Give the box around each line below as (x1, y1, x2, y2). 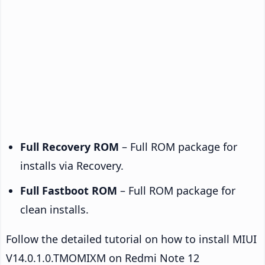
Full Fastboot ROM (20, 183, 117, 198)
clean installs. (20, 202, 89, 216)
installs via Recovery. (20, 158, 124, 173)
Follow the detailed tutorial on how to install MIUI (6, 231, 257, 246)
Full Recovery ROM (20, 139, 119, 154)
